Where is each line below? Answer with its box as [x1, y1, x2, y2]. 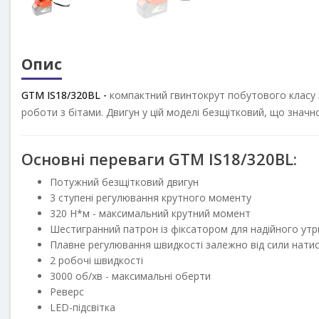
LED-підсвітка [50, 300, 115, 315]
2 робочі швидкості [50, 253, 143, 268]
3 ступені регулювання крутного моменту [50, 191, 251, 205]
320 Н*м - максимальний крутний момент [50, 206, 251, 221]
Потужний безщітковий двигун [50, 175, 199, 189]
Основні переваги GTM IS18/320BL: [21, 148, 297, 170]
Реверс [50, 285, 84, 299]
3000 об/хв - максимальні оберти [50, 269, 211, 283]
